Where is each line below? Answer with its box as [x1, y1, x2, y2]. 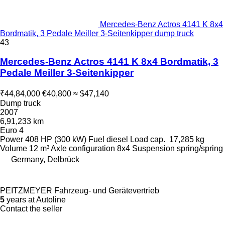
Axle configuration [51, 144, 115, 153]
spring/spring [177, 144, 223, 153]
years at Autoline [5, 195, 66, 204]
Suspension [132, 144, 175, 153]
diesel [106, 135, 128, 144]
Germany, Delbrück [11, 155, 79, 164]
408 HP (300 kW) [25, 135, 86, 144]
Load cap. [130, 135, 165, 144]
